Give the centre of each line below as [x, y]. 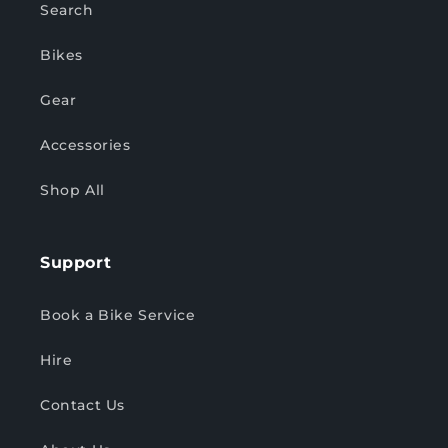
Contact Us [82, 405]
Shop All [72, 190]
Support [76, 263]
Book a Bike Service [118, 315]
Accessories [85, 145]
